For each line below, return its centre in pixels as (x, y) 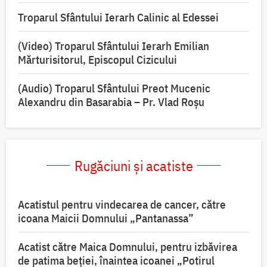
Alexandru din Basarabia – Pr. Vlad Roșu (111, 102)
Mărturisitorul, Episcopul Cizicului (97, 59)
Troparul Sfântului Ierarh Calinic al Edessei (118, 17)
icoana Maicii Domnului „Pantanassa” (106, 218)
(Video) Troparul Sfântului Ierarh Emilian (114, 46)
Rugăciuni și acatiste (133, 165)
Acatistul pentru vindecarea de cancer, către (122, 204)
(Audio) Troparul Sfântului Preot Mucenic (114, 88)
